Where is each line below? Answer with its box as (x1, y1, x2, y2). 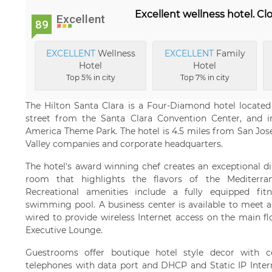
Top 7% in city (180, 73, 229, 82)
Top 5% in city (66, 73, 115, 82)
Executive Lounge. (25, 225, 103, 236)
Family (213, 48, 245, 59)
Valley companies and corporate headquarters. (25, 138, 223, 149)
